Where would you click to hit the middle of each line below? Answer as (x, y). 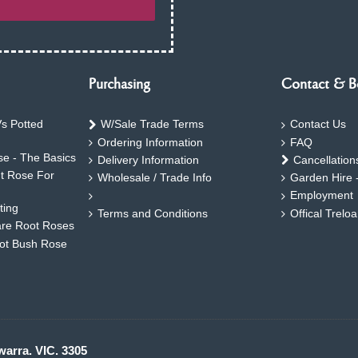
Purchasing (119, 86)
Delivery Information (148, 159)
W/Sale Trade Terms (152, 124)
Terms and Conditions (153, 213)
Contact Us (318, 124)
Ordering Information (150, 142)
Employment (322, 195)
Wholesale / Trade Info (155, 178)
